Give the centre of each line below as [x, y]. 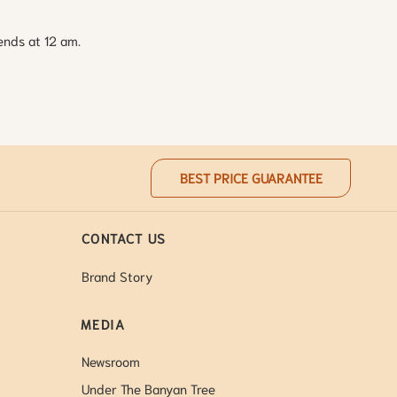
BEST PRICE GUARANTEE [251, 178]
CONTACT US [124, 238]
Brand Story [117, 275]
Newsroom [110, 361]
